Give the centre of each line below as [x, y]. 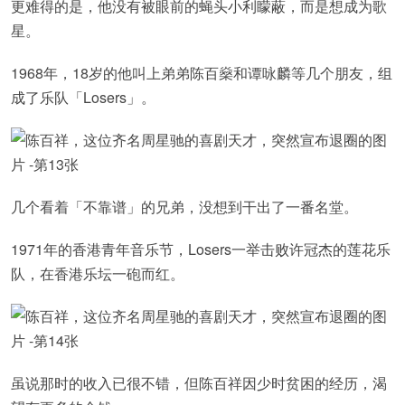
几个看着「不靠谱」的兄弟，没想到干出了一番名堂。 [184, 207]
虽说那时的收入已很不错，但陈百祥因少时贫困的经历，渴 [199, 383]
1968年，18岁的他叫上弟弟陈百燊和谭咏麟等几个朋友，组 [202, 73]
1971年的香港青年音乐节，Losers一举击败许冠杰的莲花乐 [201, 249]
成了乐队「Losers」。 [83, 97]
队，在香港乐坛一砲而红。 [98, 273]
